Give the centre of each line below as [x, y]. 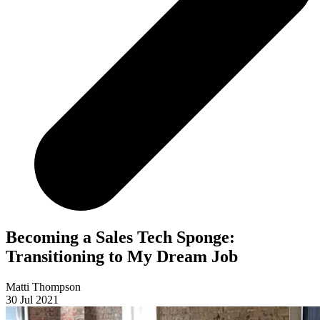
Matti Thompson [43, 287]
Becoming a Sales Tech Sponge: [120, 237]
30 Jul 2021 [32, 300]
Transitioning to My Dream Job [122, 257]
